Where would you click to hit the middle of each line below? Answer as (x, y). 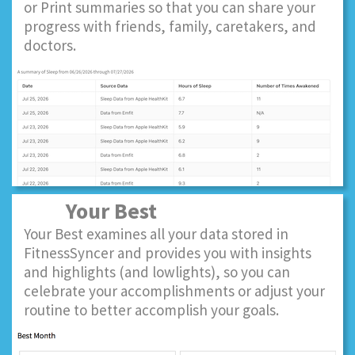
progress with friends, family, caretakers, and (170, 26)
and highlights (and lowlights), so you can (157, 272)
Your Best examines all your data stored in (156, 234)
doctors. (50, 45)
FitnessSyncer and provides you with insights (168, 253)
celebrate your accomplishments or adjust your (174, 291)
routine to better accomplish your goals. (151, 310)
